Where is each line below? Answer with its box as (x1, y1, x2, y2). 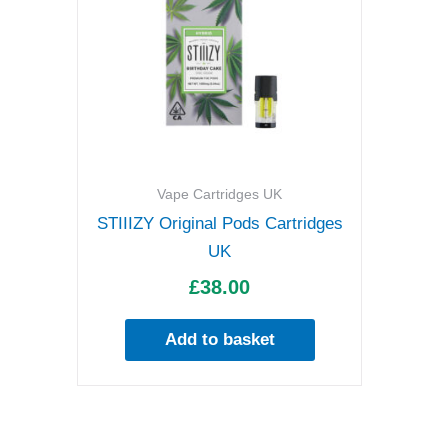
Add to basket (164, 330, 275, 350)
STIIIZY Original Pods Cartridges (96, 213, 343, 233)
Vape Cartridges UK (157, 185, 282, 202)
